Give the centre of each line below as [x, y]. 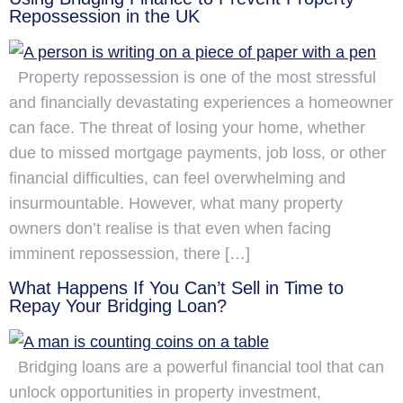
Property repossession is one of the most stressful [193, 77]
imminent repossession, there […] [130, 253]
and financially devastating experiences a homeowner [201, 102]
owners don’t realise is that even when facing [170, 228]
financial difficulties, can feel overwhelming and [177, 178]
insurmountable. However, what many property [176, 203]
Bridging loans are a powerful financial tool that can [197, 367]
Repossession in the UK [104, 16]
